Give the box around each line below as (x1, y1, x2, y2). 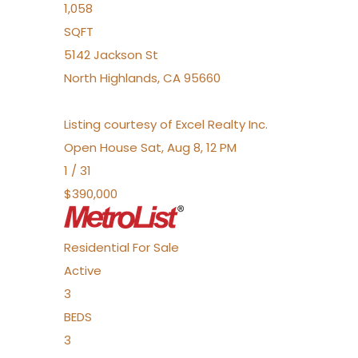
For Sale (133, 239, 179, 256)
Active (64, 262, 101, 279)
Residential (64, 239, 129, 256)
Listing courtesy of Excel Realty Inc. (64, 116, 268, 133)
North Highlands (64, 70, 157, 86)
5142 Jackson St (64, 46, 158, 63)
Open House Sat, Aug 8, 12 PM (64, 139, 237, 156)
